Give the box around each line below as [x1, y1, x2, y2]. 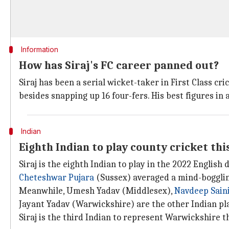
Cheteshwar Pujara [19, 172, 94, 183]
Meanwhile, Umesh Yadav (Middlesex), [19, 186, 174, 196]
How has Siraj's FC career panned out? [19, 59, 219, 72]
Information [20, 45, 58, 54]
